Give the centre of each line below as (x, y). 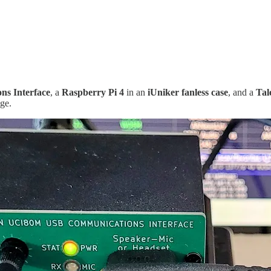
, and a (242, 93)
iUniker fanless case (188, 93)
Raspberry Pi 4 (93, 93)
